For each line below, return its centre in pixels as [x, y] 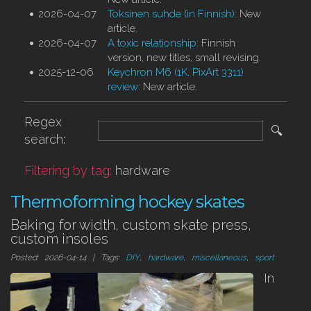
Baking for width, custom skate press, [131, 225]
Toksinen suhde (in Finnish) [171, 14]
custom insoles [59, 239]
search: [45, 139]
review [123, 87]
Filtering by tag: [70, 170]
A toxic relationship [152, 43]
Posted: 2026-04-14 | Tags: [68, 258]
